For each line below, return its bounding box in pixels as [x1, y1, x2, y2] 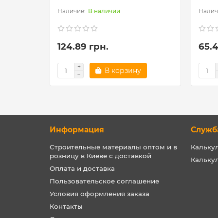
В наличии [88, 7, 120, 15]
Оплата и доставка [50, 164, 115, 173]
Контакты [50, 202, 83, 211]
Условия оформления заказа [50, 190, 149, 198]
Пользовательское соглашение [50, 177, 159, 185]
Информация [50, 125, 104, 135]
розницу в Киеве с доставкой [50, 152, 151, 160]
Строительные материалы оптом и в [50, 143, 177, 151]
